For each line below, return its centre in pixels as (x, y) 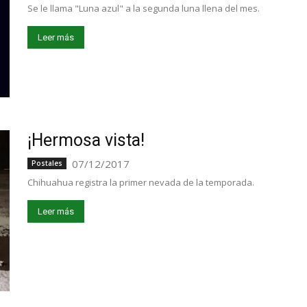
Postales (47, 163)
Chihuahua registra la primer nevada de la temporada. (141, 182)
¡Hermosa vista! (86, 140)
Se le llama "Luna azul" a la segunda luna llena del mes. (144, 8)
